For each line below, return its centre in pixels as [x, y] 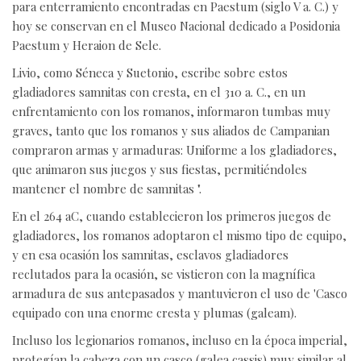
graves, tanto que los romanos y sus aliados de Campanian [171, 131]
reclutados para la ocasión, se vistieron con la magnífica [164, 274]
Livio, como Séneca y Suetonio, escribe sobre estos [150, 73]
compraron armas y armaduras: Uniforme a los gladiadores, [174, 150]
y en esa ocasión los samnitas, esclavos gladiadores [150, 255]
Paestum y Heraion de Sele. [87, 46]
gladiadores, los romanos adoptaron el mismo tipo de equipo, [179, 236]
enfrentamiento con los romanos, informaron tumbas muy [171, 112]
